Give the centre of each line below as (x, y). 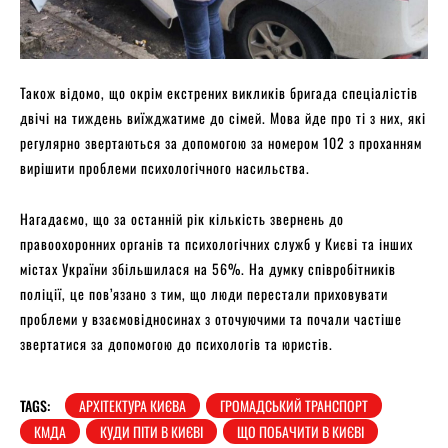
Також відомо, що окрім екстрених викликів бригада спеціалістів (219, 92)
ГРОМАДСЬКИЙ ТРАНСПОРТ (294, 405)
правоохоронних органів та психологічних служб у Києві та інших (216, 243)
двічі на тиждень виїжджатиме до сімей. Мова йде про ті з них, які (223, 117)
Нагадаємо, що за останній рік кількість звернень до (182, 218)
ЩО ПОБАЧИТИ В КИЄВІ (300, 431)
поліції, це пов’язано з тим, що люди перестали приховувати (204, 293)
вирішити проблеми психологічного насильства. (165, 167)
